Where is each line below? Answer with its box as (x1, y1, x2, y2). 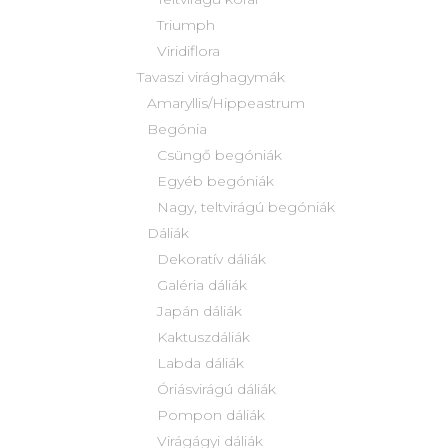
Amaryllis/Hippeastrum (147, 94, 305, 113)
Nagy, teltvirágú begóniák (157, 198, 335, 217)
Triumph (157, 16, 215, 35)
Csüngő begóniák (157, 146, 282, 165)
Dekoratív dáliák (157, 250, 266, 269)
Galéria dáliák (157, 276, 247, 295)
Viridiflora (157, 42, 220, 61)
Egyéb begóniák (157, 172, 274, 191)
